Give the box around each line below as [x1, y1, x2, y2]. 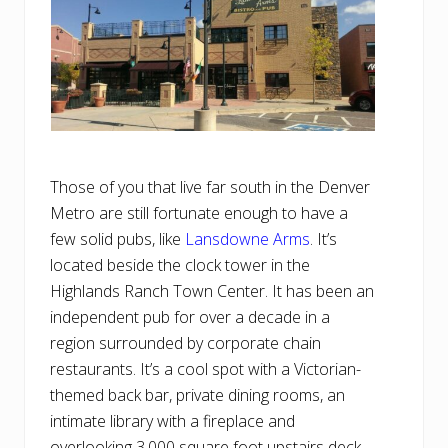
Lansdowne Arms [185, 228, 310, 251]
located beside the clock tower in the [50, 254, 310, 277]
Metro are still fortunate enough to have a [50, 202, 348, 225]
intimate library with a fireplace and [50, 410, 295, 433]
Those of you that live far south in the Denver [50, 176, 370, 199]
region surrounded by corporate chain [50, 332, 321, 355]
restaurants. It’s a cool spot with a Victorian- [50, 358, 361, 381]
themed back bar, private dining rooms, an [50, 384, 345, 407]
